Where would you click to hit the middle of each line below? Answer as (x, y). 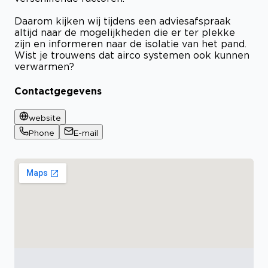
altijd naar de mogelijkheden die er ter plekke (125, 33)
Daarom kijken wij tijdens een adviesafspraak (123, 21)
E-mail (86, 133)
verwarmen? (44, 67)
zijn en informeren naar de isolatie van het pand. (130, 44)
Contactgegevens (58, 91)
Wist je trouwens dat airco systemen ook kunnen (132, 55)
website (45, 118)
